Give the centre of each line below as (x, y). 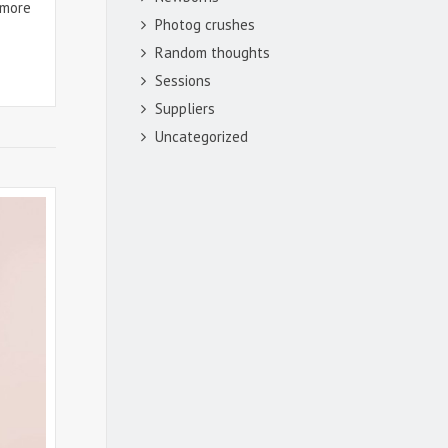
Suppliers (185, 108)
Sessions (183, 80)
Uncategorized (201, 136)
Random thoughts (212, 52)
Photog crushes (205, 24)
